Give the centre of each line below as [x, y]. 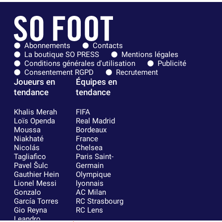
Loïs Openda [34, 121]
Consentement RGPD [59, 73]
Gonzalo [28, 193]
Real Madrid [95, 121]
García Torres [36, 201]
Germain [89, 166]
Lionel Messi [35, 184]
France [87, 139]
